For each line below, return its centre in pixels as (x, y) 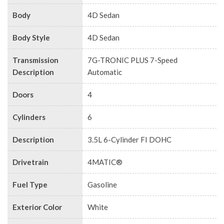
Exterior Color (37, 207)
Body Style (31, 37)
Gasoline (102, 184)
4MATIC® (105, 162)
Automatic (105, 72)
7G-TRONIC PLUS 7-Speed (132, 60)
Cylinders (29, 117)
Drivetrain (30, 162)
